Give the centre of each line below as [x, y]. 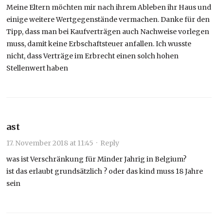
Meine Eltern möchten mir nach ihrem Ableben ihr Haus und [109, 7]
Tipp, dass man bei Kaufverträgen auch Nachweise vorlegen [108, 31]
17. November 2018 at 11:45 [50, 143]
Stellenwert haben [37, 68]
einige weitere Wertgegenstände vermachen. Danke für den [108, 19]
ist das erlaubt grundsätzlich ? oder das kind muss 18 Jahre [105, 171]
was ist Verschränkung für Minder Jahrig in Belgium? [97, 159]
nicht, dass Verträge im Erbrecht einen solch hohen [93, 56]
